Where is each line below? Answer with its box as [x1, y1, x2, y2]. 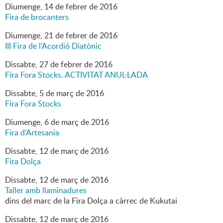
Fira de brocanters [5, 11, 69, 23]
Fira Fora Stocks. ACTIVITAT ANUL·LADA [5, 69, 148, 81]
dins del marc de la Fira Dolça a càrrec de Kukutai [5, 195, 177, 207]
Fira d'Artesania [5, 127, 59, 138]
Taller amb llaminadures [5, 185, 87, 196]
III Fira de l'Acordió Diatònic [5, 40, 102, 52]
